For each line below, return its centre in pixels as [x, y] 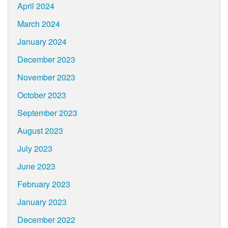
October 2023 [41, 95]
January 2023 [42, 202]
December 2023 [46, 60]
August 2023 [40, 131]
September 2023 [47, 113]
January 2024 [42, 42]
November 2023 [46, 77]
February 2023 [44, 184]
